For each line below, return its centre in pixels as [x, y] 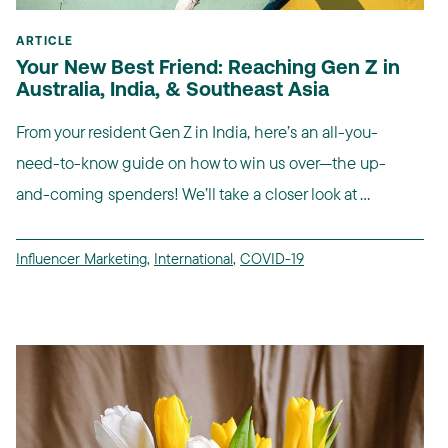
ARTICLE [45, 41]
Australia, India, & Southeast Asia [172, 90]
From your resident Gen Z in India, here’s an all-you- [197, 131]
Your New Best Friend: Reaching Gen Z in [208, 68]
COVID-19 [272, 258]
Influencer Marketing [81, 258]
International [193, 258]
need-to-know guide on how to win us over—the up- [201, 162]
